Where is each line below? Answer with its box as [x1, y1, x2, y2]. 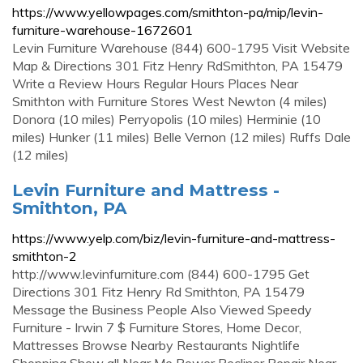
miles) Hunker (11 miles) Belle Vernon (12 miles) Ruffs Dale [12, 129, 351, 145]
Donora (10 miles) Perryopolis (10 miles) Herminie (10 [12, 111, 321, 127]
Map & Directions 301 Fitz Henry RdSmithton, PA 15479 [12, 58, 343, 74]
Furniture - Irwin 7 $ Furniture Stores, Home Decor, [12, 319, 301, 335]
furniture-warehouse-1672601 [12, 22, 193, 38]
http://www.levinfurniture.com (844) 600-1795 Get [12, 266, 310, 282]
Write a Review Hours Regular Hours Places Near [12, 75, 298, 92]
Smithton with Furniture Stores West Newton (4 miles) [12, 93, 327, 109]
